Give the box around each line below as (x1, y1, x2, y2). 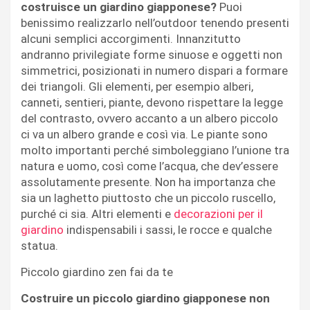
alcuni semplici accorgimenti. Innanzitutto (21, 31, 241, 46)
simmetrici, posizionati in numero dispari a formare (21, 63, 288, 77)
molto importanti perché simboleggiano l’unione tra (21, 143, 289, 157)
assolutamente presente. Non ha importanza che (21, 174, 275, 189)
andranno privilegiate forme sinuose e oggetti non (21, 47, 282, 62)
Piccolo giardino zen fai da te (21, 264, 173, 279)
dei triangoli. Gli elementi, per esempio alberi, (21, 79, 253, 93)
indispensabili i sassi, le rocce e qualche (64, 222, 272, 237)
